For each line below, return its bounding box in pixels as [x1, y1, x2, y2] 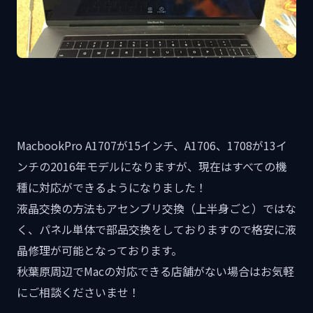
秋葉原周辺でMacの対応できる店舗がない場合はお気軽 [17, 263, 294, 279]
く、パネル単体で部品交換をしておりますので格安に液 [17, 221, 296, 238]
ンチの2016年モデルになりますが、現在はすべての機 [17, 158, 286, 175]
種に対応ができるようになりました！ [17, 179, 207, 196]
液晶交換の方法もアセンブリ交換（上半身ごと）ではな [17, 200, 296, 217]
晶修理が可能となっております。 [17, 242, 182, 259]
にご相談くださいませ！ [17, 284, 140, 300]
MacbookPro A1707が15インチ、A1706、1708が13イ [17, 137, 287, 154]
